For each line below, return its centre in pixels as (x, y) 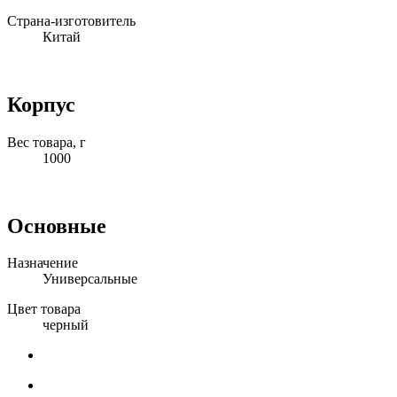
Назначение (43, 263)
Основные (57, 226)
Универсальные (90, 279)
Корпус (41, 104)
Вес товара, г (47, 142)
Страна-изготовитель (71, 20)
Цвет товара (44, 309)
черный (66, 325)
